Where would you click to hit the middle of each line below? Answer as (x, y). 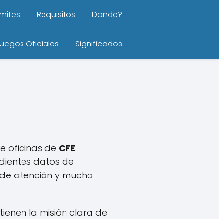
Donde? (107, 14)
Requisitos (56, 14)
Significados (99, 44)
